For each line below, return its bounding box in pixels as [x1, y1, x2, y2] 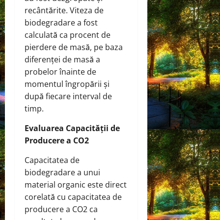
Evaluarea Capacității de [25, 123, 120, 134]
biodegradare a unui [25, 167, 100, 178]
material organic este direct [25, 179, 127, 191]
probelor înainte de [25, 66, 96, 78]
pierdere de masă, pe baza [25, 42, 123, 53]
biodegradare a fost [25, 17, 98, 28]
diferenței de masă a [25, 54, 100, 65]
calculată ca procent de [25, 29, 110, 41]
